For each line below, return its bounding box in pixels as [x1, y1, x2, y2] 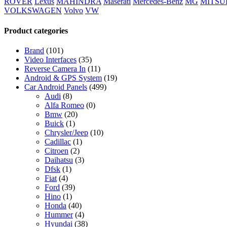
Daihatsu [45, 155, 73, 164]
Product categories [4, 26, 68, 35]
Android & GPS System [24, 73, 102, 82]
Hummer [45, 210, 73, 219]
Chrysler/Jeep [45, 128, 88, 137]
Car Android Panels [24, 82, 87, 91]
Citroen [45, 146, 68, 155]
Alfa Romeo [45, 100, 84, 109]
